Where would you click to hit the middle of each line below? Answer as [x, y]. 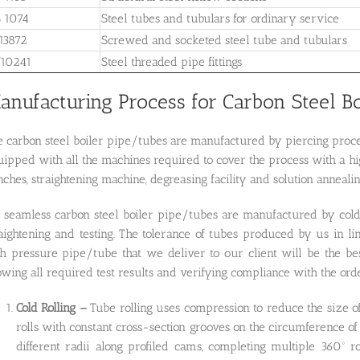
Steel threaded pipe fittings [172, 62]
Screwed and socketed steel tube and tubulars [224, 41]
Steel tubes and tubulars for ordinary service [220, 19]
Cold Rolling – [53, 307]
